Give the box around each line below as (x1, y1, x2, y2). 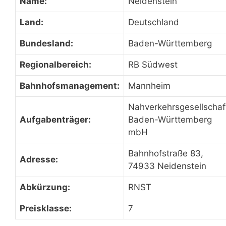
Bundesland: (20, 38, 73, 48)
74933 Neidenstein (128, 161, 206, 171)
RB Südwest (128, 60, 178, 70)
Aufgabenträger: (20, 115, 91, 125)
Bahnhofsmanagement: (20, 81, 120, 91)
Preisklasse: (20, 203, 72, 213)
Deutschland (128, 17, 179, 27)
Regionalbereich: (20, 60, 91, 70)
